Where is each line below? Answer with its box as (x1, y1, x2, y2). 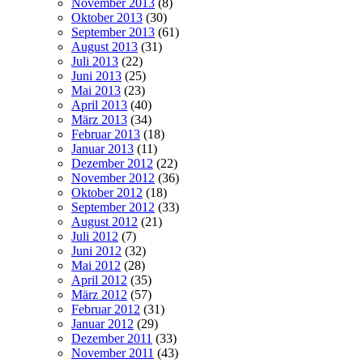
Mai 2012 (71, 258, 121, 272)
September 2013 (71, 24, 155, 39)
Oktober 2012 (71, 185, 143, 199)
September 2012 (71, 199, 155, 214)
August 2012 (71, 214, 138, 228)
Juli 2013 (71, 53, 118, 68)
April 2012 (71, 272, 127, 287)
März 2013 (71, 112, 127, 126)
